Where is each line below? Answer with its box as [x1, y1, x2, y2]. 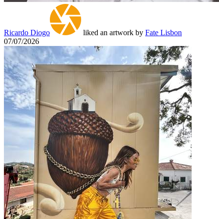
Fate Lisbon [145, 28, 182, 37]
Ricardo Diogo [4, 28, 50, 37]
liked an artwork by [81, 28, 145, 37]
